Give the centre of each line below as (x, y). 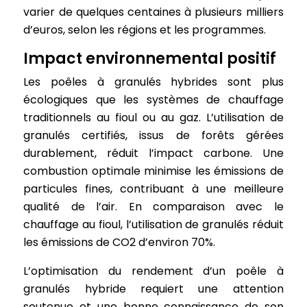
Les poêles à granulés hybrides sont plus (153, 82)
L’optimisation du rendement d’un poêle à (153, 271)
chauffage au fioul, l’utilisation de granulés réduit (153, 224)
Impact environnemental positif (150, 59)
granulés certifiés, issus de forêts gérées (153, 135)
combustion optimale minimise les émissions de (153, 171)
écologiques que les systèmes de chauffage (153, 100)
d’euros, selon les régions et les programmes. (145, 30)
